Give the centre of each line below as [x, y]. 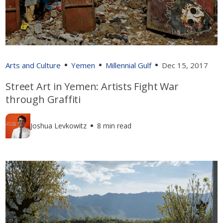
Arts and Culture [33, 65]
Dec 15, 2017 [185, 65]
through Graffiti [43, 99]
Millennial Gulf [129, 65]
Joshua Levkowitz [59, 126]
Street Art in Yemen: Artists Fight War [92, 86]
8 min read [114, 126]
